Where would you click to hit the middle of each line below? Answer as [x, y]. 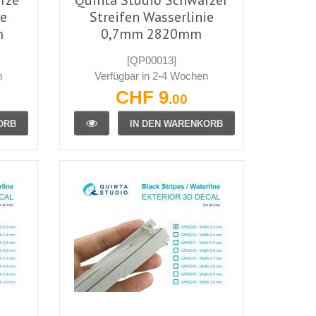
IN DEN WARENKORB [176, 123]
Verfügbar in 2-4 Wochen [152, 75]
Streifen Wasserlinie [151, 17]
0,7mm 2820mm [152, 34]
